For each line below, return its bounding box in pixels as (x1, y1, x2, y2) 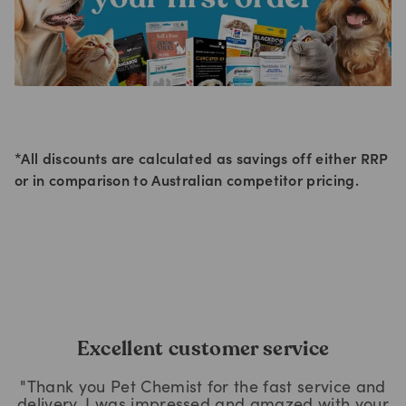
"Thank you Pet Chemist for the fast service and (20, 380, 386, 397)
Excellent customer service (76, 334, 330, 362)
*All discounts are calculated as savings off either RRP (14, 152, 389, 168)
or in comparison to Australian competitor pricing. (14, 174, 360, 189)
